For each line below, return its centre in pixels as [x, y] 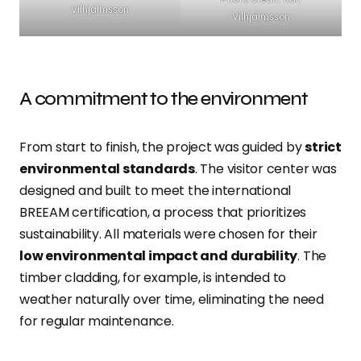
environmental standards [107, 169]
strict [323, 147]
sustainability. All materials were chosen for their [168, 234]
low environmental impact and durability [159, 256]
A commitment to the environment [164, 99]
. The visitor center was [266, 169]
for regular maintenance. [97, 322]
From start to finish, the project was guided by [162, 147]
